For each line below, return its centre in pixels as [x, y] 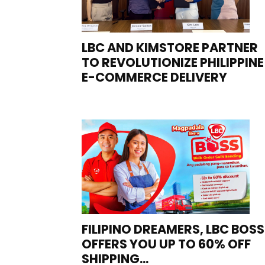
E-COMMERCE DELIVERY [154, 77]
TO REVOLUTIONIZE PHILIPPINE [173, 62]
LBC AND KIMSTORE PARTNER [170, 47]
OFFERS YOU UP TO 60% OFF [166, 244]
